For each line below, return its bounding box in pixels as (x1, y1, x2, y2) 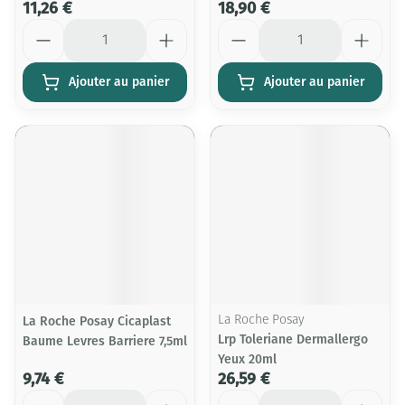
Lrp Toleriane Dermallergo (218, 332, 368, 347)
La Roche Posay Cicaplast (23, 314, 171, 329)
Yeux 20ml (218, 352, 277, 367)
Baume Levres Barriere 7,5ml (23, 334, 187, 349)
